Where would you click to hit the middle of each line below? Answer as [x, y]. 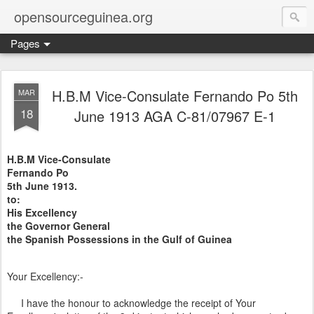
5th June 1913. [42, 185]
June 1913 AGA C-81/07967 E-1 [175, 116]
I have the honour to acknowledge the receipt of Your [131, 303]
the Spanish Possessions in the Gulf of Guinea [120, 239]
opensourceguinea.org [83, 16]
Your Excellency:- [45, 277]
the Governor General [59, 225]
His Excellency [42, 212]
